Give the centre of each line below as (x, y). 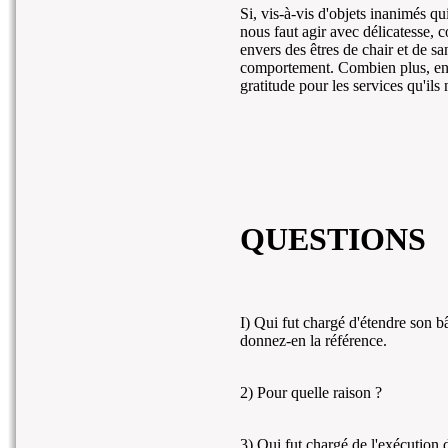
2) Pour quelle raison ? (311, 392)
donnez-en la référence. (313, 340)
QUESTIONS (333, 239)
